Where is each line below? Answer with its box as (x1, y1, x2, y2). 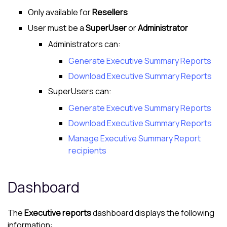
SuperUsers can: (48, 86, 111, 97)
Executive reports (24, 207, 91, 219)
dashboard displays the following (91, 207, 214, 219)
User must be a (28, 22, 86, 33)
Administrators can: (48, 39, 121, 50)
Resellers (92, 7, 128, 18)
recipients (68, 145, 106, 157)
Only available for (28, 7, 92, 18)
